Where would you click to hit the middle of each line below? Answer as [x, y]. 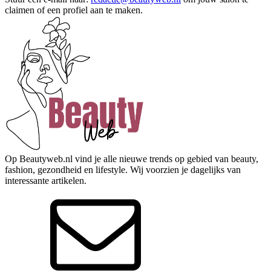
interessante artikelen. [46, 181]
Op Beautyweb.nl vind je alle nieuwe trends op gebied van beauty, [132, 159]
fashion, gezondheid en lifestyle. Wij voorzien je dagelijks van [123, 170]
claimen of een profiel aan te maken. [74, 10]
